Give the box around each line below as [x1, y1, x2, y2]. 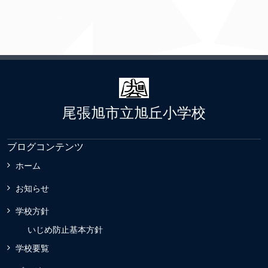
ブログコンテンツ [7, 142, 84, 153]
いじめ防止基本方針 [28, 225, 103, 235]
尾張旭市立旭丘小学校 [62, 105, 206, 121]
